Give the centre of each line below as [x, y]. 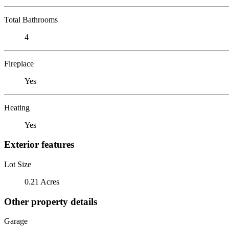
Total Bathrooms [31, 19]
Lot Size [18, 164]
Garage [16, 221]
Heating [17, 107]
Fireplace [19, 63]
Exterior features [39, 145]
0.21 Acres [42, 181]
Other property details [51, 201]
